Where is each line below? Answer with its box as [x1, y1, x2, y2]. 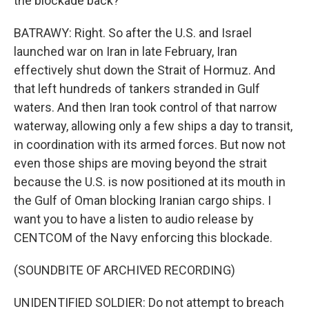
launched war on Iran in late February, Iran [14, 44, 237, 59]
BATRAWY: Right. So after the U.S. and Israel [14, 26, 252, 40]
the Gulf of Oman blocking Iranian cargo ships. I [14, 193, 271, 208]
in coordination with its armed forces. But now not [14, 137, 286, 152]
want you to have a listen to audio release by [14, 212, 254, 226]
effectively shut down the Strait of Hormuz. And [14, 63, 275, 77]
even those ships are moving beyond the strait [14, 156, 267, 170]
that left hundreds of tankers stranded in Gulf [14, 81, 260, 96]
